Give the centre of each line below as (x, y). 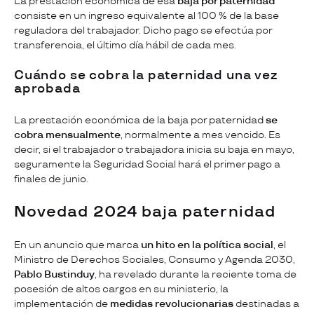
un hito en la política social (207, 245)
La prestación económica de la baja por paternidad (140, 121)
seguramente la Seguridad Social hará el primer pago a (147, 165)
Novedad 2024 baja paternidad (145, 212)
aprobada (47, 89)
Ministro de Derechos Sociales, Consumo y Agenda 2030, (155, 260)
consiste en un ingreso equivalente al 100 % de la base (146, 16)
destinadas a (266, 304)
